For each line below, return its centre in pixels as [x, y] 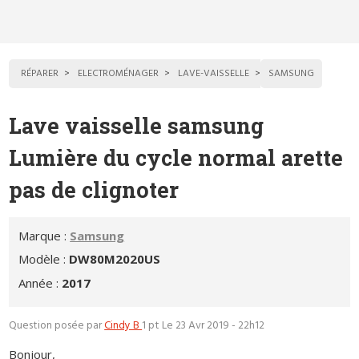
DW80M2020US [115, 259]
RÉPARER [40, 74]
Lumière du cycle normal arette [176, 158]
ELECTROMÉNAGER [119, 74]
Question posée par [57, 325]
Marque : [44, 235]
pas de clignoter [94, 190]
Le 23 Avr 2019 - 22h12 [214, 325]
